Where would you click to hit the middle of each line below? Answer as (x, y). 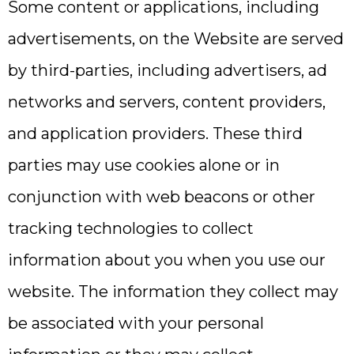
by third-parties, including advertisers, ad (168, 70)
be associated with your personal (136, 323)
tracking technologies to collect (131, 228)
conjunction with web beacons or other (162, 197)
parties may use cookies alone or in (144, 165)
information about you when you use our (167, 260)
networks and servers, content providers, (167, 102)
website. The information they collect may (173, 292)
